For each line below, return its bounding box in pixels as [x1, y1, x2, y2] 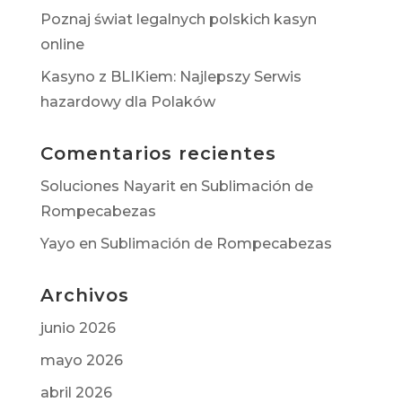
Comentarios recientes [39, 143, 276, 164]
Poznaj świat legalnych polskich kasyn [39, 11, 317, 28]
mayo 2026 [39, 352, 123, 369]
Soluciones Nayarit [39, 178, 176, 195]
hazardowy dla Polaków [39, 93, 215, 110]
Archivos [39, 284, 129, 306]
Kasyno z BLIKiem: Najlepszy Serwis [39, 68, 301, 85]
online [39, 36, 84, 53]
